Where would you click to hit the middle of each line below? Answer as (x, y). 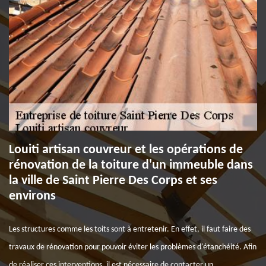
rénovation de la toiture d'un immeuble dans (131, 165)
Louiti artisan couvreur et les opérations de (126, 150)
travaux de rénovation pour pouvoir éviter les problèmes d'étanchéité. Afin (133, 247)
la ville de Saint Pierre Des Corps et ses (113, 181)
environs (32, 196)
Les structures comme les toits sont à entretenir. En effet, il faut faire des (130, 229)
